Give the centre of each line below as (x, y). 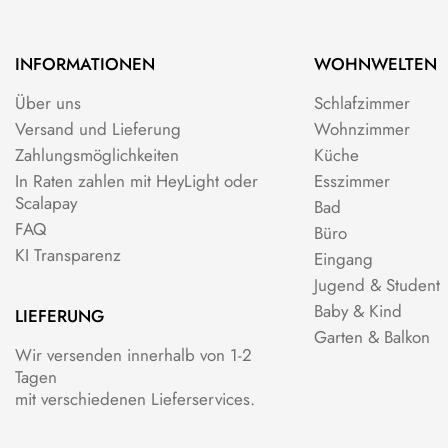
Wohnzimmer (361, 128)
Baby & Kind (357, 310)
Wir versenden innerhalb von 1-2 (133, 354)
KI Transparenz (67, 254)
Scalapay (45, 202)
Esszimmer (351, 180)
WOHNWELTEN (375, 63)
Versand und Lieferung (97, 128)
